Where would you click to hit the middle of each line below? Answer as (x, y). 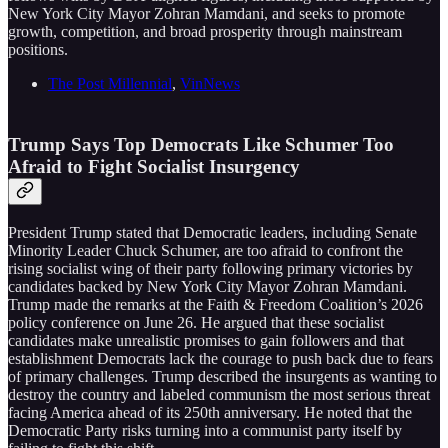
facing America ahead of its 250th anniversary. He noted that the (210, 412)
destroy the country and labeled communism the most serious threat (219, 394)
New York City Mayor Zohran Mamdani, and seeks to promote (206, 14)
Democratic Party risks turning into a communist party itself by (205, 430)
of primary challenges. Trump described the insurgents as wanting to (222, 376)
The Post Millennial (110, 84)
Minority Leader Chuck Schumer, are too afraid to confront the (205, 250)
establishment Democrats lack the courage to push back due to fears (220, 358)
